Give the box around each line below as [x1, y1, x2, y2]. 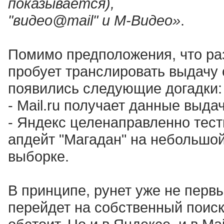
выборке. [8, 148, 69, 164]
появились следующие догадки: [8, 80, 222, 96]
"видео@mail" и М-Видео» [8, 12, 180, 28]
